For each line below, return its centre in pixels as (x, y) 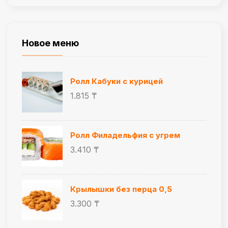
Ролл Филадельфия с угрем (125, 135)
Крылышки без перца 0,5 (121, 189)
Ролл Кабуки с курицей (117, 81)
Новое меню (50, 43)
